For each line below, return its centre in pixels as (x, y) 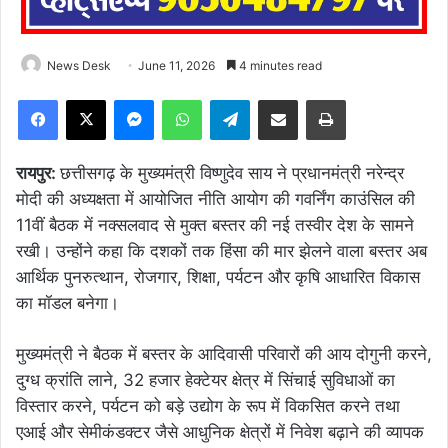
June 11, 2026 (176, 65)
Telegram (277, 99)
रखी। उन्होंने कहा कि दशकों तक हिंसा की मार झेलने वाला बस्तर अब (221, 251)
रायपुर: (38, 173)
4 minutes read (279, 65)
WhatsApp (233, 99)
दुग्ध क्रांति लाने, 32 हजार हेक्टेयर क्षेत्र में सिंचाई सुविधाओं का (205, 380)
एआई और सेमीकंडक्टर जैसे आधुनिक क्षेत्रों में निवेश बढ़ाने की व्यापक (220, 432)
